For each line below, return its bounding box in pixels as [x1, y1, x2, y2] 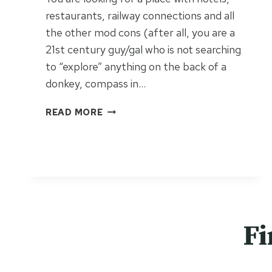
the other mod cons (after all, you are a [46, 25, 235, 39]
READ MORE [46, 106, 103, 118]
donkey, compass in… [46, 76, 146, 90]
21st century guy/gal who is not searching [46, 42, 241, 56]
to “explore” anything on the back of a [46, 59, 226, 73]
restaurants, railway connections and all [46, 8, 234, 22]
